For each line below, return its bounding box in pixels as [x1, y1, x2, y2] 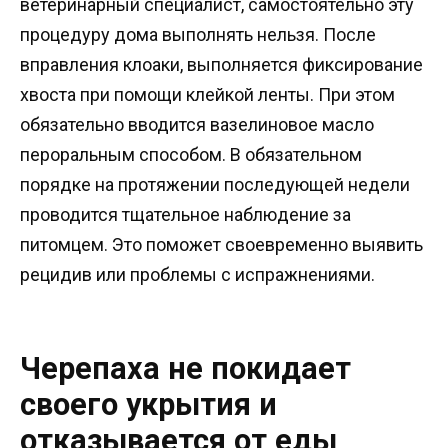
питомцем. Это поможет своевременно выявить [20, 233, 423, 255]
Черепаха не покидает [20, 350, 351, 386]
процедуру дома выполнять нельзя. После [20, 23, 376, 45]
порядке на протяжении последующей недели [20, 173, 410, 195]
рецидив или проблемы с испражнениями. [20, 263, 375, 285]
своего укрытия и [20, 386, 277, 422]
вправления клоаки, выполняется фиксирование [20, 53, 423, 75]
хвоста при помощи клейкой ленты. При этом [20, 83, 395, 105]
